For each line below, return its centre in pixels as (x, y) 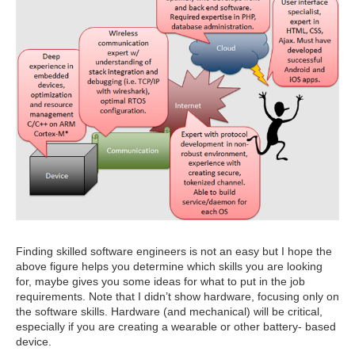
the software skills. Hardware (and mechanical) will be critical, (169, 311)
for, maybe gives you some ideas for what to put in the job (160, 281)
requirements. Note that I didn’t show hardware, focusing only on (177, 296)
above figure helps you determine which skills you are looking (169, 266)
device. (34, 341)
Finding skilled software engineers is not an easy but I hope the (174, 251)
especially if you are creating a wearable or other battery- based (176, 326)
